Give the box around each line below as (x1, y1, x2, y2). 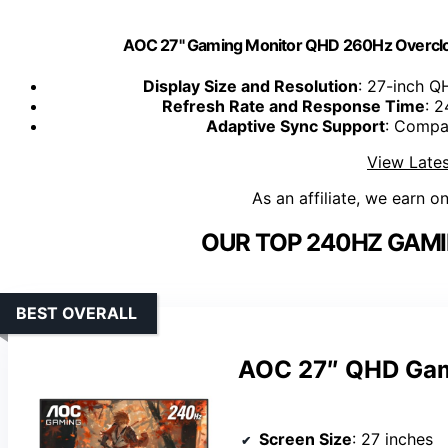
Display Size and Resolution (143, 76, 358, 97)
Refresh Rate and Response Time (161, 96, 425, 117)
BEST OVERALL (16, 303, 137, 324)
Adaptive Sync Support (206, 116, 385, 137)
